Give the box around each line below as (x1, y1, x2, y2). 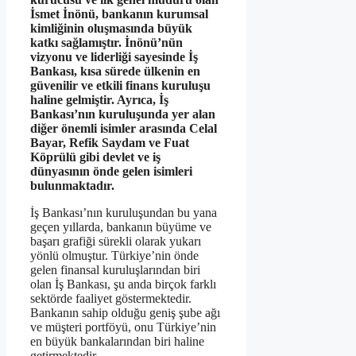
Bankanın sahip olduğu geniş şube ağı (30, 306, 220, 320)
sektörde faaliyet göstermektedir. (30, 292, 192, 306)
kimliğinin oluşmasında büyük (30, 21, 192, 36)
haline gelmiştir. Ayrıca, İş (30, 93, 168, 107)
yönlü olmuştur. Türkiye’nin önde (30, 249, 199, 263)
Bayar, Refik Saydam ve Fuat (30, 136, 189, 150)
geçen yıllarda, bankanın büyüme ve (30, 220, 211, 234)
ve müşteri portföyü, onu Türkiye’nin (30, 320, 216, 335)
